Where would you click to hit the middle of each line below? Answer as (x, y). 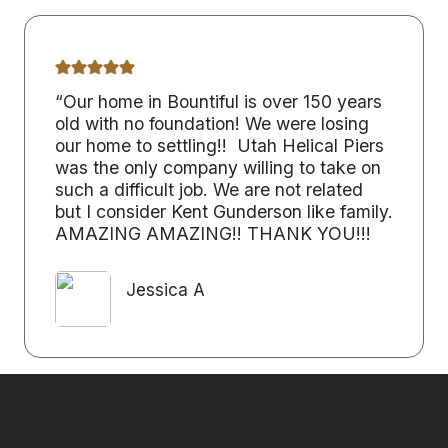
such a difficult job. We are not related (209, 189)
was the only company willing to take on (218, 167)
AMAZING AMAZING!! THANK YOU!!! (213, 233)
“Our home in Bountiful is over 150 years (218, 101)
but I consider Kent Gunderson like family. (224, 211)
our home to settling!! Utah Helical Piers (219, 145)
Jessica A (165, 290)
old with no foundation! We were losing (212, 123)
